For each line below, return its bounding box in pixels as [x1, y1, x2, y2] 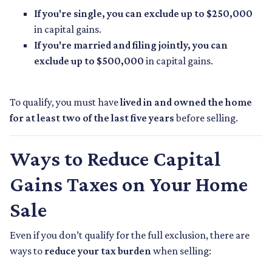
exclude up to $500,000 [34, 55, 144, 67]
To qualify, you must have [10, 96, 120, 109]
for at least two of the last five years [10, 112, 174, 124]
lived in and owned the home [120, 96, 252, 109]
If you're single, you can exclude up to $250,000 [34, 7, 253, 20]
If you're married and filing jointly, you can [34, 39, 228, 52]
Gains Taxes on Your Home [10, 172, 248, 197]
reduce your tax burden [44, 245, 151, 257]
